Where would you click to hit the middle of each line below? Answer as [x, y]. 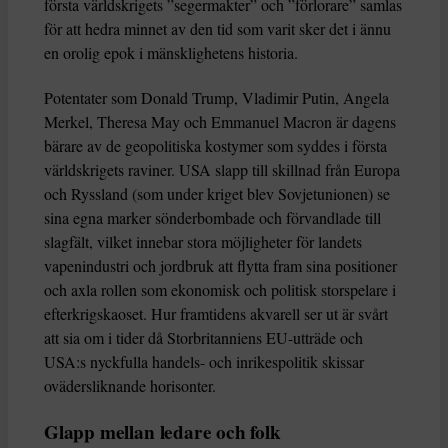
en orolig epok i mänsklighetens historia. [171, 53]
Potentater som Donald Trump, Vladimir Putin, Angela [216, 98]
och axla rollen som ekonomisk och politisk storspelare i [220, 290]
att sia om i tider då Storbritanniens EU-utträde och [203, 338]
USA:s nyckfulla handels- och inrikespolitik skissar [204, 362]
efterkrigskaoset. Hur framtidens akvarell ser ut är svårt [216, 314]
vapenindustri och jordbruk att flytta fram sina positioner [220, 266]
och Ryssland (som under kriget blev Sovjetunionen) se [217, 194]
